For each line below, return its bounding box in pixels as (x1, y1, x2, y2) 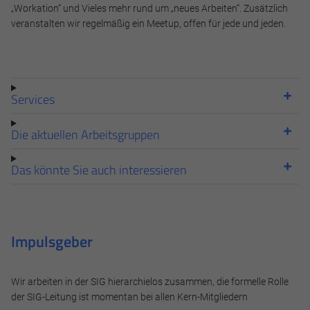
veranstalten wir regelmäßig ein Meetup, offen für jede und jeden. (11, 17, 286, 29)
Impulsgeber (11, 229, 93, 253)
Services (11, 89, 55, 109)
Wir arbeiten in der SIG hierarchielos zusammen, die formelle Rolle (11, 276, 289, 288)
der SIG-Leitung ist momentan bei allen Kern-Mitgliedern (11, 291, 248, 303)
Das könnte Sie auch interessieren (11, 159, 187, 179)
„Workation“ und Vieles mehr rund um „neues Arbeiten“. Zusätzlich (11, 2, 288, 14)
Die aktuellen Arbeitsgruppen (11, 124, 160, 144)
